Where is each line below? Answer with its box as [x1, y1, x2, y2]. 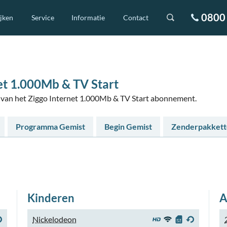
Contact [123, 13, 148, 22]
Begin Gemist [104, 122, 152, 131]
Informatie [71, 13, 105, 22]
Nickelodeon [32, 214, 77, 224]
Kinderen [27, 191, 74, 205]
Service [31, 13, 54, 22]
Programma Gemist [16, 122, 85, 131]
